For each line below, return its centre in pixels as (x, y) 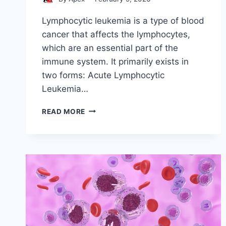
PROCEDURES (110, 172)
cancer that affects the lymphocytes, (116, 34)
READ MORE (64, 111)
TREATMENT (107, 151)
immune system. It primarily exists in (115, 61)
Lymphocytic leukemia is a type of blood (123, 20)
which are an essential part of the (110, 48)
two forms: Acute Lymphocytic (103, 75)
